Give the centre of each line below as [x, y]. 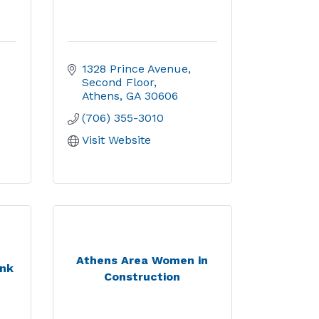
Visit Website [116, 140]
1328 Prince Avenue [135, 69]
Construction [142, 276]
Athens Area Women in [142, 260]
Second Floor [117, 82]
